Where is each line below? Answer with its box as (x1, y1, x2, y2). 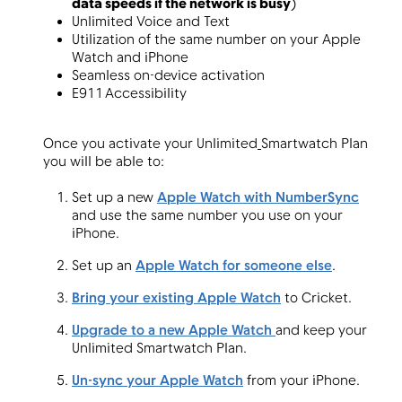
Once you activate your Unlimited (43, 135, 258, 153)
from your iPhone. (243, 372, 369, 390)
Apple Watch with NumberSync (157, 189, 359, 207)
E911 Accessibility (72, 85, 190, 103)
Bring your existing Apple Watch (72, 290, 281, 308)
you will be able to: (43, 153, 170, 171)
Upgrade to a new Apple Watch (72, 322, 275, 340)
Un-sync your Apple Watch (72, 372, 243, 390)
